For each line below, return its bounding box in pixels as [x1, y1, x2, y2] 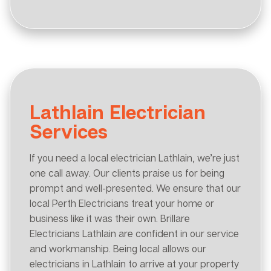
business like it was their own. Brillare [30, 212, 190, 224]
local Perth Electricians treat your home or [30, 197, 214, 209]
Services [30, 119, 108, 143]
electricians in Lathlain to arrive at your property [30, 257, 240, 270]
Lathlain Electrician [30, 100, 206, 123]
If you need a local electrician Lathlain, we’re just [30, 151, 240, 164]
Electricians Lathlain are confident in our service [30, 227, 239, 240]
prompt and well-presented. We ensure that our [30, 181, 241, 194]
